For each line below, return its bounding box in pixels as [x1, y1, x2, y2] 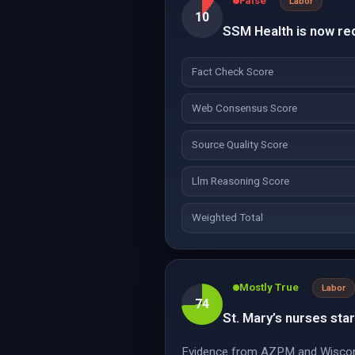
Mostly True [239, 281, 299, 293]
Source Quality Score [192, 139, 288, 151]
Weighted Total [192, 212, 263, 223]
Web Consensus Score [192, 102, 297, 114]
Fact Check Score [192, 66, 273, 78]
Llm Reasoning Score [192, 175, 289, 187]
